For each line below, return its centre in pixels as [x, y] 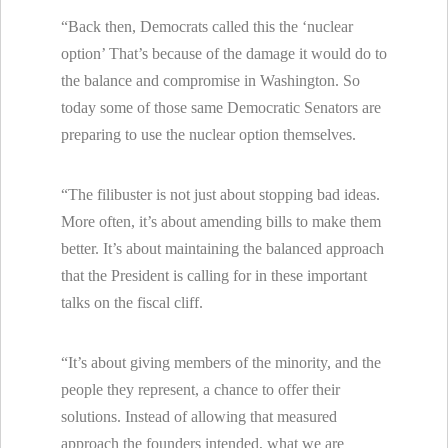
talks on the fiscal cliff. [132, 302]
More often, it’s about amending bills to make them [221, 221]
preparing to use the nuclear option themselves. [208, 134]
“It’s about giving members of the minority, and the [221, 362]
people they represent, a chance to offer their [200, 389]
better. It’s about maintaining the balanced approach [222, 248]
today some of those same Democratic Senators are [221, 107]
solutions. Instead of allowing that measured [199, 416]
